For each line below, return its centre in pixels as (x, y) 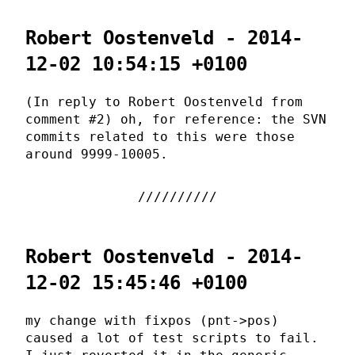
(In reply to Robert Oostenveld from (164, 101)
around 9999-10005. (97, 154)
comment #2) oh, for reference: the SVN (176, 119)
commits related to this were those (160, 136)
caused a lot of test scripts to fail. (172, 338)
